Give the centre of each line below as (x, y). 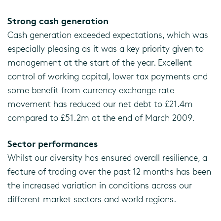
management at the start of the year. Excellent (100, 62)
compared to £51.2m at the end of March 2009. (101, 117)
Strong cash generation (58, 20)
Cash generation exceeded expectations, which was (108, 35)
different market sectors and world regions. (92, 199)
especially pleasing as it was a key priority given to (106, 48)
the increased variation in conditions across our (100, 185)
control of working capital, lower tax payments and (108, 76)
